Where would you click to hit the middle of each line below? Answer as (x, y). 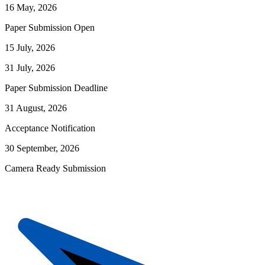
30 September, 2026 (42, 148)
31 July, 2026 (30, 68)
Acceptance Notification (50, 128)
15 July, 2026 (30, 48)
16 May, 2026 (31, 8)
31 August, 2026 (36, 108)
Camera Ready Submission (55, 169)
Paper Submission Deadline (56, 88)
